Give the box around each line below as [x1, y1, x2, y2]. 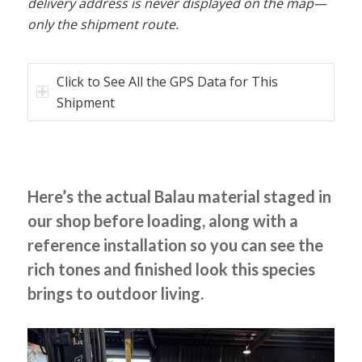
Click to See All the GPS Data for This [56, 72, 278, 90]
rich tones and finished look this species [27, 259, 315, 279]
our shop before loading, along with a [27, 210, 298, 230]
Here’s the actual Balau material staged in [27, 186, 331, 206]
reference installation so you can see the [27, 234, 323, 255]
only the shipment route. [27, 15, 179, 33]
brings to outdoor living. [27, 283, 204, 303]
